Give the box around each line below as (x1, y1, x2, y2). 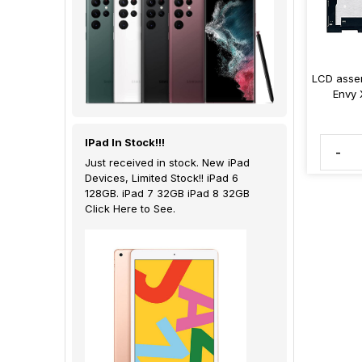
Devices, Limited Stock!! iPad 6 (85, 170, 238, 184)
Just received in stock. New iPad (85, 155, 250, 169)
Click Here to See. (85, 201, 175, 215)
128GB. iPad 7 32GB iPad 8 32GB (85, 186, 250, 200)
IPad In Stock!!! (85, 135, 165, 149)
